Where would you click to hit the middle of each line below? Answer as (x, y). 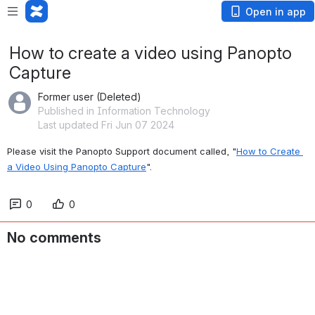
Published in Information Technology (124, 111)
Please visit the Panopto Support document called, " (122, 151)
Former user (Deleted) (90, 97)
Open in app (276, 12)
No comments (54, 238)
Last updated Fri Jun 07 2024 (106, 125)
